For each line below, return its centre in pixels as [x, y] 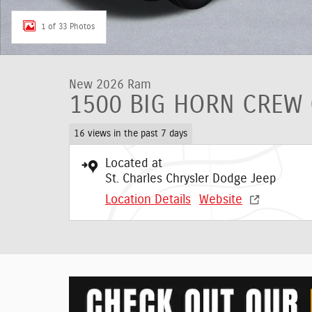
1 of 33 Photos [68, 26]
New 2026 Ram [110, 85]
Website [221, 200]
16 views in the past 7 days [130, 133]
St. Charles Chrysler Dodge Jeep [191, 179]
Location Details [148, 200]
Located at [134, 163]
